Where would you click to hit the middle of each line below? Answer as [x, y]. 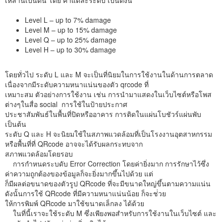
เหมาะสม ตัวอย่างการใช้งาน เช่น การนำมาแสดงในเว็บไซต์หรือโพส [108, 94]
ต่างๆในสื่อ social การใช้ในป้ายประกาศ [66, 104]
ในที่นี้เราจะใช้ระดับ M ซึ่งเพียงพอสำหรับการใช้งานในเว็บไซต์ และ [111, 213]
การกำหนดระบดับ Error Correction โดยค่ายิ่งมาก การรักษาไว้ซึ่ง [107, 163]
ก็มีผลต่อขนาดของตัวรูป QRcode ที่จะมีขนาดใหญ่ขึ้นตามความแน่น [108, 183]
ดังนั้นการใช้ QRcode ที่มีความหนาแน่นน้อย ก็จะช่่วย [85, 193]
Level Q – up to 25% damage [71, 39]
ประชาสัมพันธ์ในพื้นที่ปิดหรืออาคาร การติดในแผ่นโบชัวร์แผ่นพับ [103, 114]
